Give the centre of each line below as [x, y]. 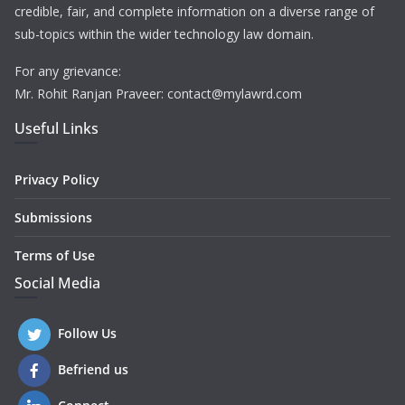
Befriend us [93, 369]
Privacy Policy [57, 179]
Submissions [53, 217]
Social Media [57, 283]
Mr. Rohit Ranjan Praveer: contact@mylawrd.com [158, 94]
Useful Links [57, 128]
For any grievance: [68, 71]
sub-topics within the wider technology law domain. [164, 34]
